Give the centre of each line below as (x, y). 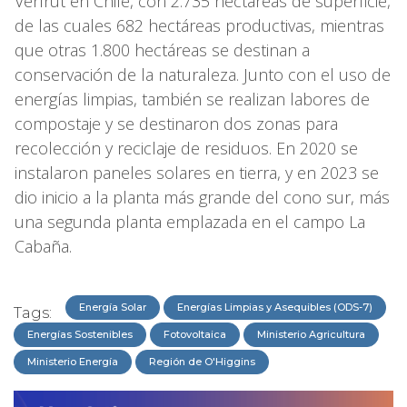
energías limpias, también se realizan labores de (192, 99)
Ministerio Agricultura (311, 335)
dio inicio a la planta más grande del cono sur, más (202, 198)
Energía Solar (113, 308)
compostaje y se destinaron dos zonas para (176, 124)
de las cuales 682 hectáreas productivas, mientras (199, 26)
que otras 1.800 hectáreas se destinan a (162, 50)
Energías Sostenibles (80, 335)
